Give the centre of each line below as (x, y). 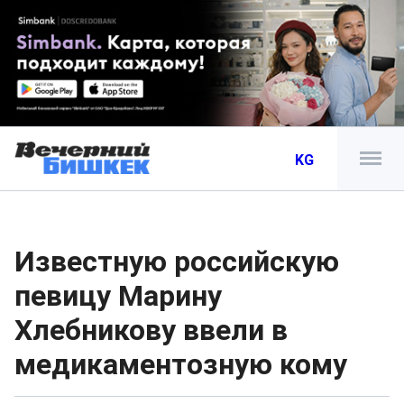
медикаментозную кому (181, 364)
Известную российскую (177, 262)
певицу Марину (118, 296)
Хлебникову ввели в (151, 330)
